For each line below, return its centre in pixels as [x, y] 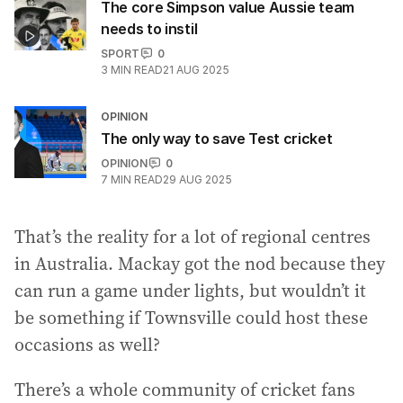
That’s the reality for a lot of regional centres [193, 236]
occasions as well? [87, 344]
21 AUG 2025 [196, 69]
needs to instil [149, 28]
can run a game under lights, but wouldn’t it [190, 290]
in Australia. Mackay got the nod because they [200, 263]
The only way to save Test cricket [217, 138]
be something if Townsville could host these [191, 317]
